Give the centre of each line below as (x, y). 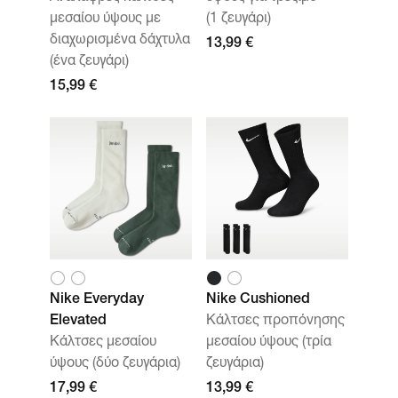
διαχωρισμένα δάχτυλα (120, 41)
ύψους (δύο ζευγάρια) (115, 364)
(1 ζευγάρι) (239, 20)
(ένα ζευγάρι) (89, 62)
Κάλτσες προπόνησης (275, 322)
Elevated (78, 322)
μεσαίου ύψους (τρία (269, 343)
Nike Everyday (97, 300)
